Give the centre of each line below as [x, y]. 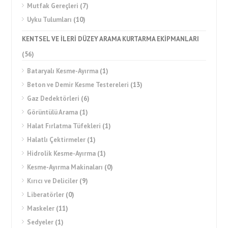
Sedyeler [40, 222]
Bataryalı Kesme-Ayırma [63, 71]
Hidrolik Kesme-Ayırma [62, 153]
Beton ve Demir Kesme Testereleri [78, 85]
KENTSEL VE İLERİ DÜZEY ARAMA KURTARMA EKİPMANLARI [111, 39]
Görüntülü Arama [53, 112]
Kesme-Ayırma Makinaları [65, 167]
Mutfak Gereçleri [53, 6]
